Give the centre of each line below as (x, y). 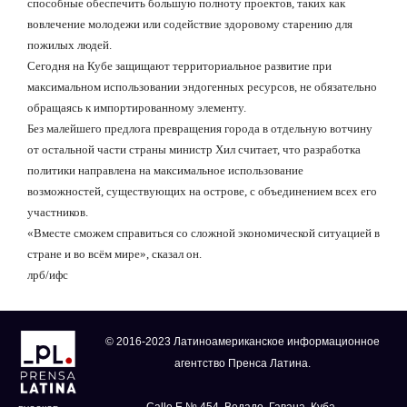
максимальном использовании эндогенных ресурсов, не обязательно (202, 87)
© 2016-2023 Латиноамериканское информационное (242, 342)
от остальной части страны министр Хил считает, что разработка (194, 150)
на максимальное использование (221, 171)
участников (56, 213)
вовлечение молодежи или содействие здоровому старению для (190, 25)
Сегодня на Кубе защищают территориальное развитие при (179, 66)
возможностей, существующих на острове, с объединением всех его (202, 192)
